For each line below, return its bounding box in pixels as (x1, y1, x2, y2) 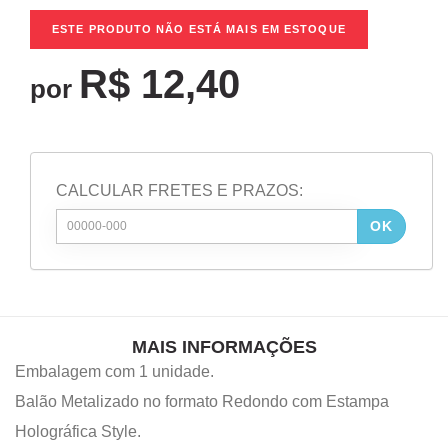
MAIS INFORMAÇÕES (131, 336, 317, 357)
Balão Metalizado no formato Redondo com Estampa (15, 392, 389, 410)
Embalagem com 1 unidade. (15, 362, 214, 380)
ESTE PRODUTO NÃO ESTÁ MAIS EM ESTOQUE (52, 22, 346, 35)
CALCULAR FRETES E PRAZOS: (56, 181, 303, 199)
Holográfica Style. (15, 422, 141, 440)
